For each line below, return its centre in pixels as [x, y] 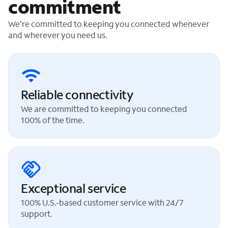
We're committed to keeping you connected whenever [109, 23]
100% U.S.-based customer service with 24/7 [102, 202]
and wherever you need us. [58, 35]
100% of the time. [53, 120]
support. [37, 213]
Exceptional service [74, 188]
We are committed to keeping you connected [104, 108]
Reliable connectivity [77, 94]
